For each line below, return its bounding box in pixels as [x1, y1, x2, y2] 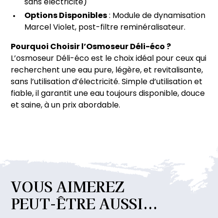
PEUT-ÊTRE [11, 193, 96, 214]
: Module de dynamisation [107, 12, 206, 20]
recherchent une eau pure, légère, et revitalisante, [11, 67, 203, 75]
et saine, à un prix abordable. [11, 102, 121, 110]
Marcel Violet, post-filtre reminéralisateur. [24, 24, 186, 32]
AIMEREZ [56, 176, 125, 197]
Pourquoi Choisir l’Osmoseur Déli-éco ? [11, 43, 171, 52]
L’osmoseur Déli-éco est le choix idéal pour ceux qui [11, 55, 207, 63]
